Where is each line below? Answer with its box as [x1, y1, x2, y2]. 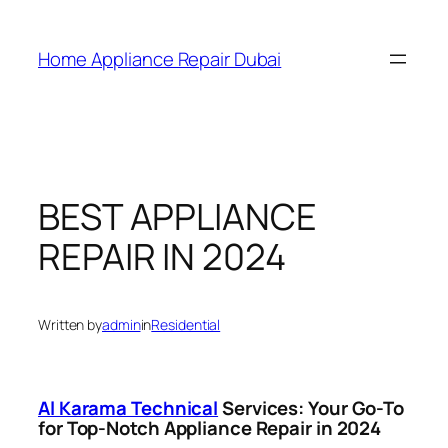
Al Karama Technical [38, 394, 219, 421]
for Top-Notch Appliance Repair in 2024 [38, 414, 382, 441]
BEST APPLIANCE [38, 191, 317, 241]
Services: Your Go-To [218, 394, 405, 421]
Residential [151, 315, 221, 335]
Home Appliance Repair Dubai [38, 45, 282, 72]
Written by [38, 315, 102, 335]
